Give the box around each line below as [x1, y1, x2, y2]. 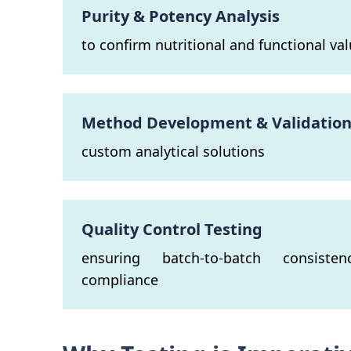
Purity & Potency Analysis [81, 5, 280, 27]
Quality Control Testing [81, 218, 262, 240]
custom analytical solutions [81, 141, 265, 161]
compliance [81, 270, 158, 289]
